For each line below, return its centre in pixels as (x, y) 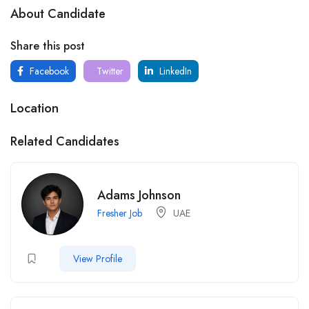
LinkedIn (174, 71)
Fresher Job (120, 213)
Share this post (48, 46)
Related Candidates (65, 141)
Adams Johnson (139, 195)
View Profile (98, 259)
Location (34, 108)
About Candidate (58, 14)
